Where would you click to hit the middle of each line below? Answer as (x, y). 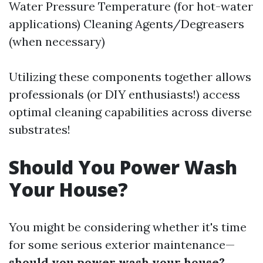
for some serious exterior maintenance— (122, 245)
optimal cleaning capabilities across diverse (130, 112)
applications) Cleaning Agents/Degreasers (127, 24)
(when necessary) (57, 41)
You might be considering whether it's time (128, 227)
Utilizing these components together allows (130, 77)
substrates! (40, 129)
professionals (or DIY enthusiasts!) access (124, 94)
